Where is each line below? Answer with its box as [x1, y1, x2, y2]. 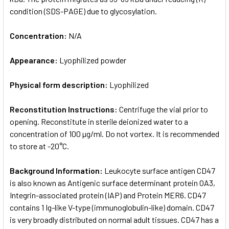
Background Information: [10, 165, 104, 175]
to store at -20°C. [10, 141, 69, 151]
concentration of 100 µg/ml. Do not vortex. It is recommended [10, 128, 219, 139]
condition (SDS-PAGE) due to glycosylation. [10, 6, 157, 16]
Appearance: [10, 55, 59, 65]
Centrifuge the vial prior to [119, 104, 208, 114]
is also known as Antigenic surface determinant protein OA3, [10, 177, 215, 188]
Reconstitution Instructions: [10, 104, 119, 114]
